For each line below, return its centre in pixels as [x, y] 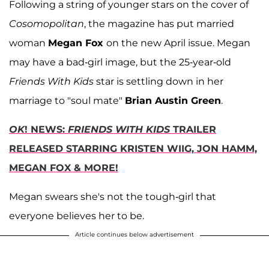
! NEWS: [46, 129]
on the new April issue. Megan [178, 43]
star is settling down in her [159, 81]
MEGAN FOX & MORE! [64, 168]
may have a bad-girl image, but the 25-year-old [120, 62]
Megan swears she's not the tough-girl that [113, 196]
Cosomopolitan [47, 23]
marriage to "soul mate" [67, 100]
